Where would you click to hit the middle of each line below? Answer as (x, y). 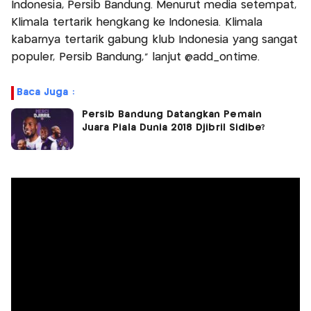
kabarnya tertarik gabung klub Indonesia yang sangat (155, 40)
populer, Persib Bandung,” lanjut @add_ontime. (135, 58)
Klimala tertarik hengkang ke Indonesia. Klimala (137, 23)
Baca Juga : (45, 93)
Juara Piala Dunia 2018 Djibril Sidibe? (174, 128)
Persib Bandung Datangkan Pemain (172, 115)
